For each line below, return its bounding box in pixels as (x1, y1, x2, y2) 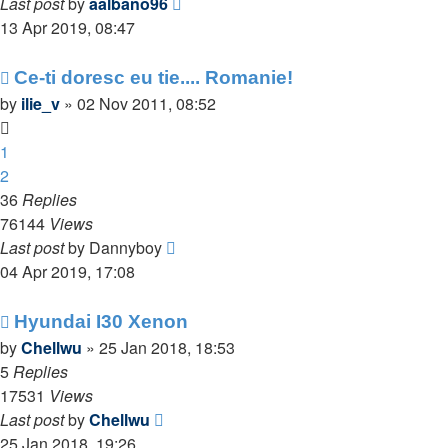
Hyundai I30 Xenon (14, 311, 188, 332)
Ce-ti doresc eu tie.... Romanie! (14, 67, 293, 88)
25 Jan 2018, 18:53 (99, 336, 235, 359)
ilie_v (21, 92, 60, 115)
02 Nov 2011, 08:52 (77, 92, 216, 115)
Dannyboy (89, 236, 162, 259)
